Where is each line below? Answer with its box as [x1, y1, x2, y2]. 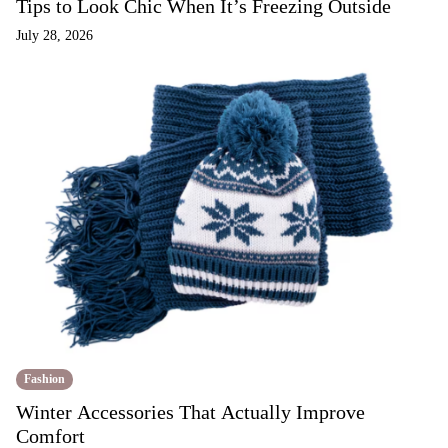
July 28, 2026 [16, 28, 93, 43]
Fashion [24, 372, 65, 386]
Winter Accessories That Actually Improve [16, 401, 365, 423]
